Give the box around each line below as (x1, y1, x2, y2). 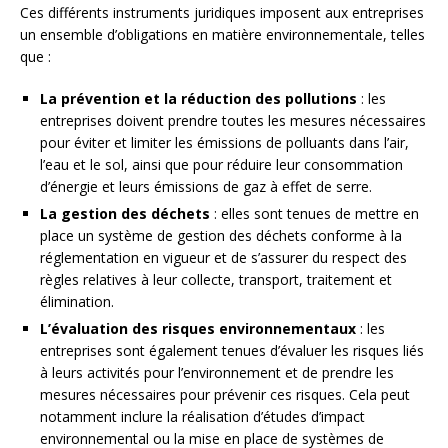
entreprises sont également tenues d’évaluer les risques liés (40, 340, 424, 360)
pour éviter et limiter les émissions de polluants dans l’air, (40, 132, 409, 152)
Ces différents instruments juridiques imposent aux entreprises (20, 2, 424, 22)
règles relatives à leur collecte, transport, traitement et (40, 269, 392, 289)
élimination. (40, 291, 114, 311)
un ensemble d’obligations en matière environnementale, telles (20, 24, 425, 44)
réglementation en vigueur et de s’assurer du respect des (40, 247, 407, 267)
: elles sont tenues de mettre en (210, 203, 419, 223)
